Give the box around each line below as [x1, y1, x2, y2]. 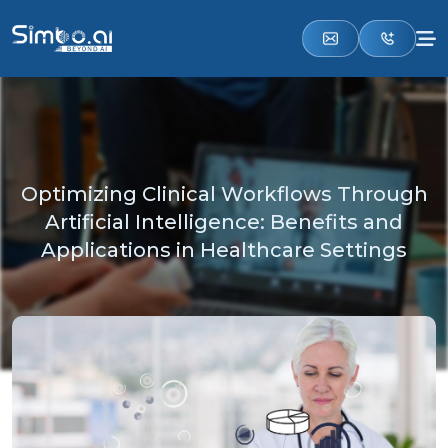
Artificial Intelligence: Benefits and [45, 210, 403, 234]
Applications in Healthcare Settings [41, 238, 407, 262]
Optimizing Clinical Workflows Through [20, 182, 428, 206]
